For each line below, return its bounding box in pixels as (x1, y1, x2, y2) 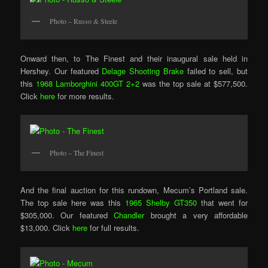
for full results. (90, 222, 140, 234)
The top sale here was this (20, 197, 125, 209)
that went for (196, 197, 248, 209)
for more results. (57, 90, 115, 102)
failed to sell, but (183, 65, 248, 77)
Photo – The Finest (50, 148, 104, 158)
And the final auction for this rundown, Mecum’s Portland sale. (20, 184, 248, 196)
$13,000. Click (20, 222, 73, 234)
